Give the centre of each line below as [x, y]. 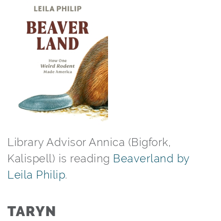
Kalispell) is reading [60, 158]
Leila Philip [36, 175]
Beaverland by [151, 158]
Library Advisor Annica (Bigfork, [89, 142]
